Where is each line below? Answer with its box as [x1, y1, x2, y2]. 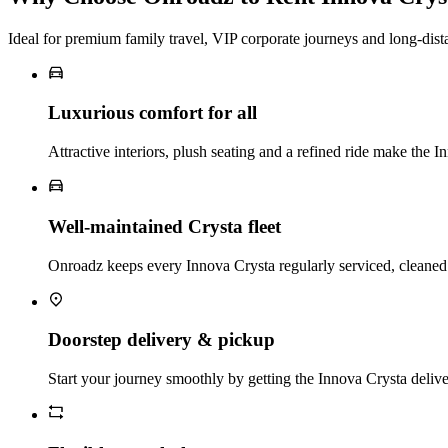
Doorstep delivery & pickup [48, 329, 275, 351]
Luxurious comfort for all [48, 102, 257, 124]
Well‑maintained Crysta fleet [48, 215, 281, 237]
